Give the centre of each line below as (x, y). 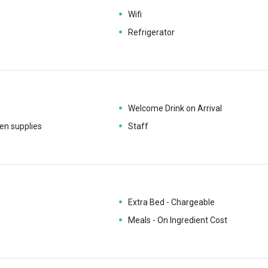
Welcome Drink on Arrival (175, 108)
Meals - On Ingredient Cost (177, 220)
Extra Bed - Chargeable (171, 202)
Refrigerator (151, 32)
